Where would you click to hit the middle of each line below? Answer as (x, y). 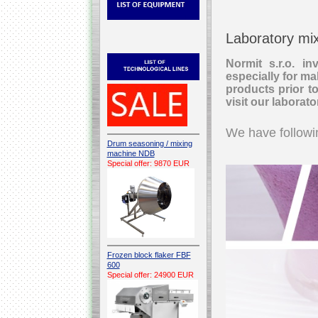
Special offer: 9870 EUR (148, 163)
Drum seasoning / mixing (149, 143)
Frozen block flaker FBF (149, 254)
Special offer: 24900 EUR (150, 274)
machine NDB (131, 153)
